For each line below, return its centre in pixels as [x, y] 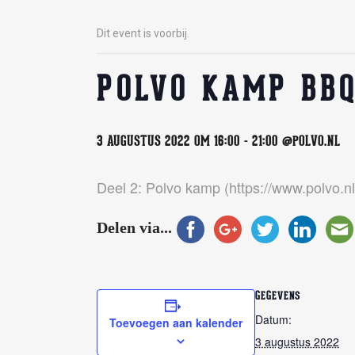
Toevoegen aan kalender [176, 323]
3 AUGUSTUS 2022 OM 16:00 [168, 142]
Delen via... [134, 228]
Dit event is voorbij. [143, 33]
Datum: [273, 319]
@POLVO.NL [311, 142]
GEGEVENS [278, 297]
